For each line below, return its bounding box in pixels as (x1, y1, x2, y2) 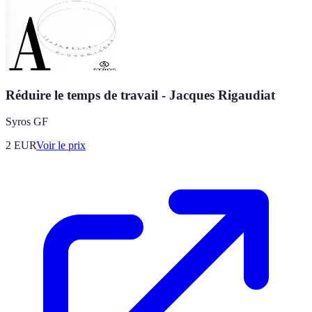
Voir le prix (36, 139, 86, 152)
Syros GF (6, 116, 48, 128)
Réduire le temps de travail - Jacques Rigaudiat (6, 87, 275, 102)
